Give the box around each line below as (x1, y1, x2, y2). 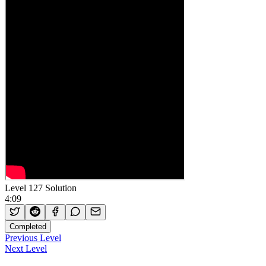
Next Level (5, 243, 47, 254)
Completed (9, 221, 46, 231)
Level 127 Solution (5, 182, 77, 193)
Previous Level (5, 232, 61, 243)
